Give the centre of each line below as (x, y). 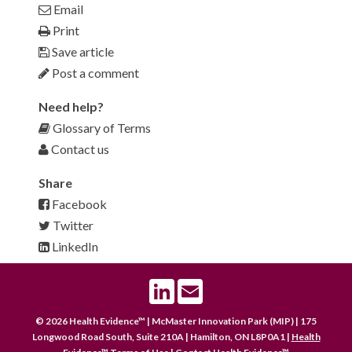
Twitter (72, 225)
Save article (82, 51)
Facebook (78, 203)
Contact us (79, 148)
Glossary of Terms (101, 127)
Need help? (71, 106)
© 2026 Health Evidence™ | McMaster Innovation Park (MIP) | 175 (176, 321)
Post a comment (94, 72)
